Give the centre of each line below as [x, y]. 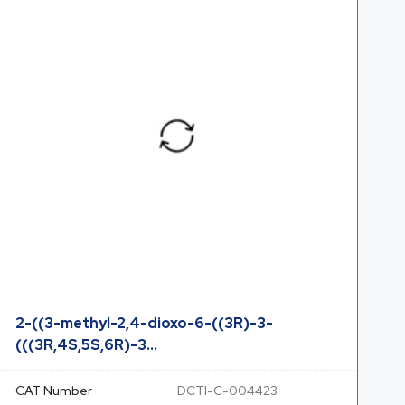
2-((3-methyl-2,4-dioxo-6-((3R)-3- [144, 323]
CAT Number [54, 391]
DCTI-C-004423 [227, 391]
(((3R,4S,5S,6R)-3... [86, 345]
